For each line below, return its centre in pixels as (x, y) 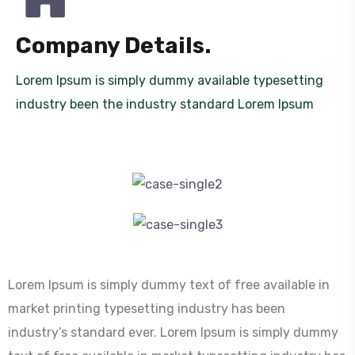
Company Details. (113, 45)
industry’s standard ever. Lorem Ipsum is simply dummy (173, 333)
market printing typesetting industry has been (147, 309)
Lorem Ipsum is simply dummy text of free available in (169, 285)
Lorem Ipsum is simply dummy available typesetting (170, 80)
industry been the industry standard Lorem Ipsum (165, 104)
